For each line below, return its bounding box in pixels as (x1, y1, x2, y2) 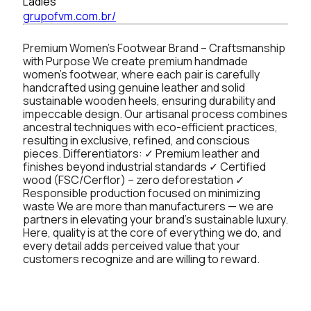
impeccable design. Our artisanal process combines (23, 106, 287, 121)
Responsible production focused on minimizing (23, 185, 260, 201)
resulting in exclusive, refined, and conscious (23, 132, 250, 148)
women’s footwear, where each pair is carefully (23, 66, 260, 82)
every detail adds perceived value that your (23, 237, 240, 253)
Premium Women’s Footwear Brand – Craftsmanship (23, 40, 285, 56)
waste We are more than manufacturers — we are (23, 198, 274, 214)
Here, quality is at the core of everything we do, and (23, 224, 281, 240)
